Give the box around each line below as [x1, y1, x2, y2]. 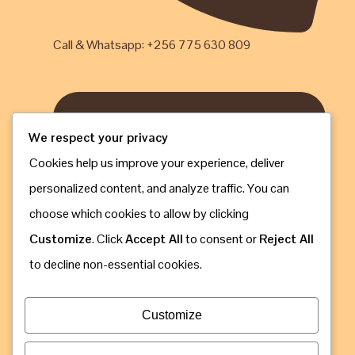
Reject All [259, 230, 314, 247]
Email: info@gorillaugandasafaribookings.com [53, 334, 294, 351]
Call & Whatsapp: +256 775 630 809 [53, 36, 250, 53]
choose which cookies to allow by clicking [29, 204, 249, 222]
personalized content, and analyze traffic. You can [29, 179, 289, 197]
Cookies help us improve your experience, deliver [29, 154, 284, 171]
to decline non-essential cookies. [29, 255, 202, 273]
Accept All [125, 230, 183, 247]
